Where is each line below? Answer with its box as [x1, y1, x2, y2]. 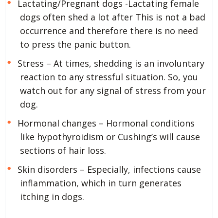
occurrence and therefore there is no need [20, 25, 198, 37]
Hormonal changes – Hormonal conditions [17, 117, 195, 129]
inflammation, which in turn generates [20, 177, 182, 189]
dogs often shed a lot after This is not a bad [20, 11, 205, 23]
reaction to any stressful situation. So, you [20, 71, 198, 83]
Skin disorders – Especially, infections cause [17, 163, 201, 175]
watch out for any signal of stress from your [20, 85, 206, 97]
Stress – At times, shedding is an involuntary [17, 57, 204, 70]
